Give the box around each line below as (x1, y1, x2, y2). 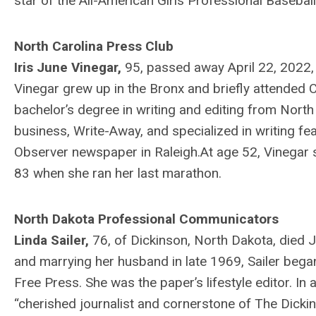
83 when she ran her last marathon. (14, 164, 221, 181)
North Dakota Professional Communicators (14, 210, 279, 227)
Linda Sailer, (14, 231, 92, 248)
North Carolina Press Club (14, 37, 174, 54)
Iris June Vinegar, (14, 59, 125, 75)
